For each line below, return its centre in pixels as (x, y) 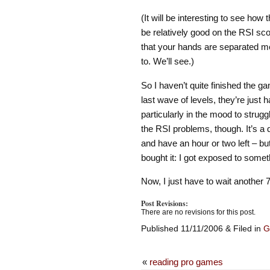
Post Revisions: (164, 203)
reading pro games (186, 262)
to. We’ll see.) (167, 61)
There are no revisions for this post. (198, 212)
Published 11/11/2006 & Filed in (202, 228)
